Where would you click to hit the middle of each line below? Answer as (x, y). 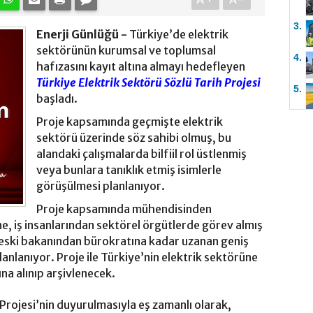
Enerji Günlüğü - (82, 35)
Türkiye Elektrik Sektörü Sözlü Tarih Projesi (148, 83)
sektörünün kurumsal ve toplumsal (126, 51)
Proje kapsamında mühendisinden (124, 209)
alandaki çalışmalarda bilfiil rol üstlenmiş (141, 154)
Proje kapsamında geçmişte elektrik (130, 122)
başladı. (58, 99)
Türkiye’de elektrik (178, 35)
